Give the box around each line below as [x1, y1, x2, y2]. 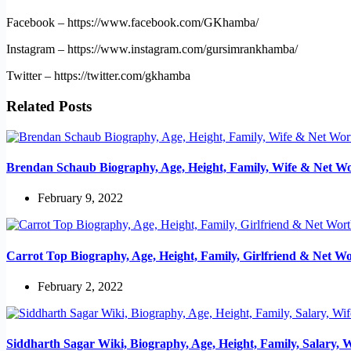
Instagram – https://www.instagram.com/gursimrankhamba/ [6, 42, 298, 56]
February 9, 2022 [38, 191, 123, 205]
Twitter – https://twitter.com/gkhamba [6, 69, 190, 83]
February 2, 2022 [38, 279, 123, 293]
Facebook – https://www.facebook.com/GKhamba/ [6, 16, 259, 30]
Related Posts [6, 98, 92, 115]
